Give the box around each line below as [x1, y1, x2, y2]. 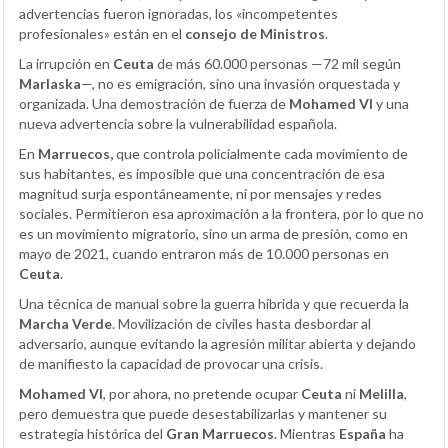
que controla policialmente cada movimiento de [113, 145, 408, 163]
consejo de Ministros [185, 25, 325, 43]
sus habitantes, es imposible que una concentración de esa [19, 165, 385, 183]
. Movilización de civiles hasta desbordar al [112, 315, 371, 333]
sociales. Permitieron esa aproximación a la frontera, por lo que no [19, 205, 424, 223]
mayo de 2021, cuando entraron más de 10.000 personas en [19, 245, 389, 263]
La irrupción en [19, 55, 113, 73]
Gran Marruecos [166, 425, 274, 443]
